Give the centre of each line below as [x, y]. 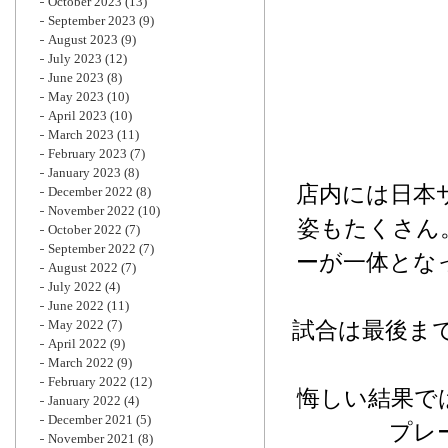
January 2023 [84, 172]
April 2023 [77, 115]
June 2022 [76, 305]
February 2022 [87, 381]
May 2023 [76, 96]
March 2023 [81, 134]
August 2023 [83, 39]
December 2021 [90, 419]
